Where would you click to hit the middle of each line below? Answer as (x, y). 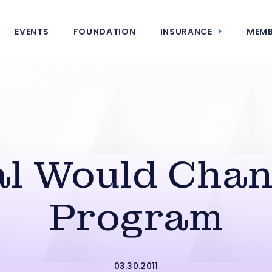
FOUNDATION (104, 32)
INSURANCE (186, 32)
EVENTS (32, 32)
